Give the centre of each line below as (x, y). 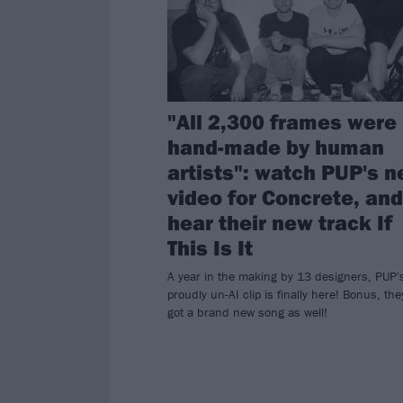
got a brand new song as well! (247, 312)
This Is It (210, 247)
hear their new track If (280, 222)
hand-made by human (276, 146)
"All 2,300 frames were (282, 121)
